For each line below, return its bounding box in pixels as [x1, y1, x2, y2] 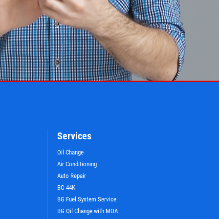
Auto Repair [57, 172, 86, 179]
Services [57, 130, 91, 142]
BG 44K [57, 183, 75, 191]
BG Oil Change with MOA [57, 207, 118, 215]
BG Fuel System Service [57, 195, 116, 203]
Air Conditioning [57, 160, 97, 168]
